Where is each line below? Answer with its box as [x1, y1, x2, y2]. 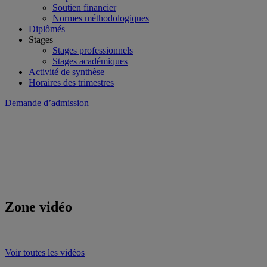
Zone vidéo [5, 198, 72, 215]
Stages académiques [52, 56, 128, 66]
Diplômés [29, 24, 65, 34]
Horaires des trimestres [29, 77, 114, 88]
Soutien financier [52, 2, 116, 13]
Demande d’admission [5, 98, 89, 108]
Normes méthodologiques [52, 13, 149, 23]
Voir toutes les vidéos [5, 247, 85, 257]
